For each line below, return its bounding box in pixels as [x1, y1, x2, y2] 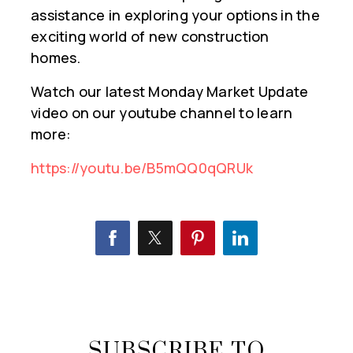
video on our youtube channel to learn [31, 103, 293, 123]
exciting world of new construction [31, 27, 269, 46]
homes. [31, 48, 81, 68]
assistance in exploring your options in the [31, 6, 320, 25]
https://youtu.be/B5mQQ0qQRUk [31, 158, 253, 178]
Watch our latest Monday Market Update [31, 82, 309, 102]
